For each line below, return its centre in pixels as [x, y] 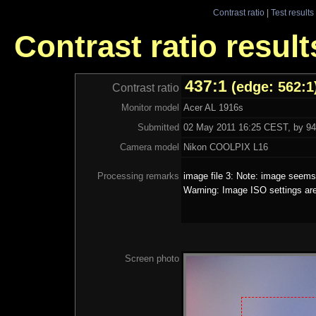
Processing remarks [138, 176]
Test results [292, 12]
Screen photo [152, 258]
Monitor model [150, 107]
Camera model [149, 147]
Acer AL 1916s [213, 107]
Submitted [158, 127]
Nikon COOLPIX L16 [225, 147]
